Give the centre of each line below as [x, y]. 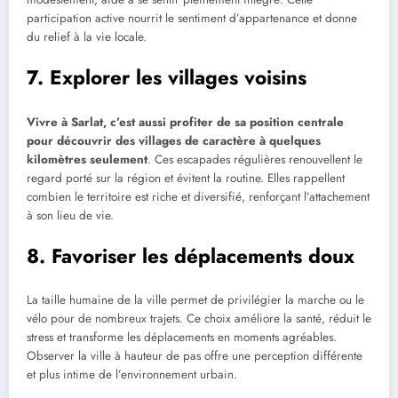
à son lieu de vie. [70, 215]
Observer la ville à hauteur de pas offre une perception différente [195, 356]
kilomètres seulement [87, 159]
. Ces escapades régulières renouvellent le [255, 159]
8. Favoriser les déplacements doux [191, 255]
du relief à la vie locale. [87, 36]
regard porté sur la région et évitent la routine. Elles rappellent [186, 178]
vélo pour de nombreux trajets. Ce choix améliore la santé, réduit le [199, 319]
